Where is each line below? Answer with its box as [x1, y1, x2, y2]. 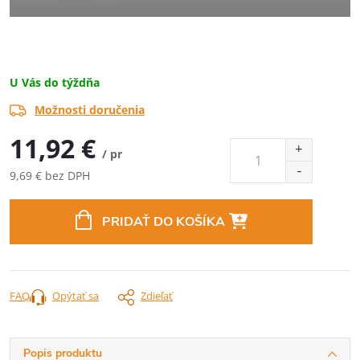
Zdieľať [141, 288, 173, 303]
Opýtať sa [52, 288, 99, 303]
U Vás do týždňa [10, 75, 100, 90]
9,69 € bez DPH [10, 168, 90, 183]
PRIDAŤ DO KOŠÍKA [101, 213, 225, 231]
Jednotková [9, 185, 67, 200]
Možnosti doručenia [35, 102, 145, 117]
